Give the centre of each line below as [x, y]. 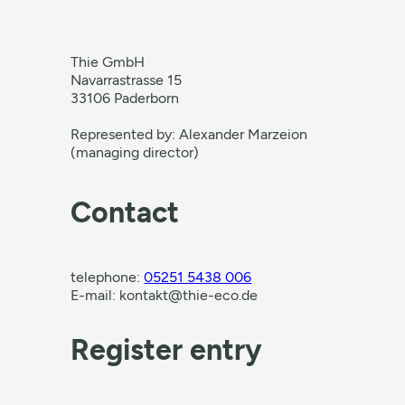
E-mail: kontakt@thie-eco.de [165, 295]
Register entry [167, 350]
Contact [125, 212]
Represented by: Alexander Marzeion [189, 134]
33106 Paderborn [125, 98]
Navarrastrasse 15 [127, 80]
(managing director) [135, 152]
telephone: [108, 277]
